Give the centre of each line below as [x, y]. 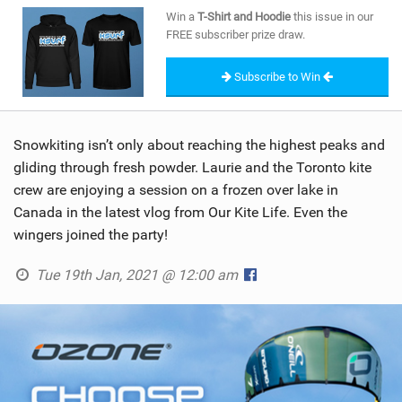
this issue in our [332, 16]
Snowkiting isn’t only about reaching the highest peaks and [199, 145]
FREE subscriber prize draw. [236, 34]
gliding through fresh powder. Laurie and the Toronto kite [192, 168]
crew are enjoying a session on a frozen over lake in [176, 190]
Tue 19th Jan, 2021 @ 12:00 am [136, 275]
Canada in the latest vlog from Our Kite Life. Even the [180, 213]
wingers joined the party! [91, 235]
